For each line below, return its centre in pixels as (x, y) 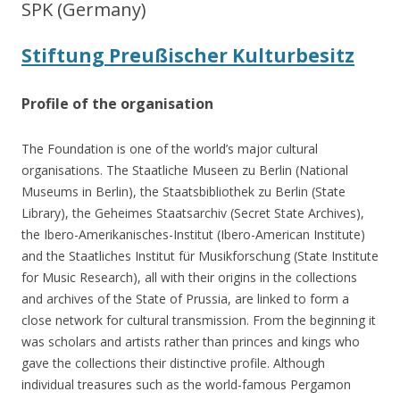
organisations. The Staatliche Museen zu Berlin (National (185, 170)
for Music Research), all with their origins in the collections (189, 277)
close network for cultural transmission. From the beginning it (199, 320)
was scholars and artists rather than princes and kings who (191, 342)
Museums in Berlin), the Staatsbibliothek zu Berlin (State (183, 192)
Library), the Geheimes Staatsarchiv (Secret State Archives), (193, 213)
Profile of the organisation (117, 104)
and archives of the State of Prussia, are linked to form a (185, 299)
